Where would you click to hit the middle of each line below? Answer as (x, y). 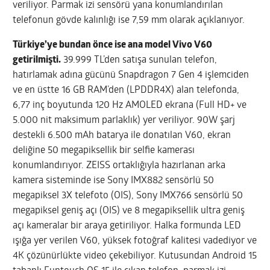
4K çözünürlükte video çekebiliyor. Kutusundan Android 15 (135, 256)
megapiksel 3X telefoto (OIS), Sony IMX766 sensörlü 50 (128, 196)
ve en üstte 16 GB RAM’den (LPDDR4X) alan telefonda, (126, 90)
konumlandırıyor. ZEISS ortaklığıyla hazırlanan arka (119, 165)
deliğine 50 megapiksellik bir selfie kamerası (104, 150)
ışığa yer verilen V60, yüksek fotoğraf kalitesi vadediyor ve (135, 241)
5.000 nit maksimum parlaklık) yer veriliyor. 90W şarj (124, 120)
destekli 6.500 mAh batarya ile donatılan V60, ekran (122, 135)
